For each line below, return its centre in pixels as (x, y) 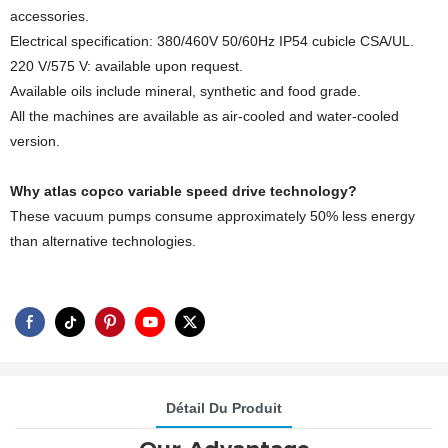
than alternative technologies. (103, 241)
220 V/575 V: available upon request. (126, 66)
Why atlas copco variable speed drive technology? (183, 191)
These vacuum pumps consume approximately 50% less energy (212, 216)
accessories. (49, 16)
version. (35, 141)
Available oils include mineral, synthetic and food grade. (185, 91)
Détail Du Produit (224, 407)
